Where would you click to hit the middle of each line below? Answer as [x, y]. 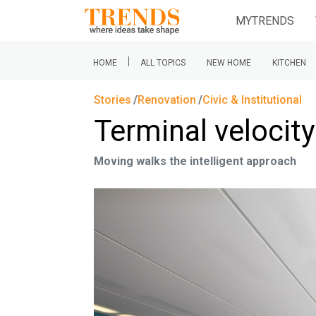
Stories [113, 100]
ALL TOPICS [163, 63]
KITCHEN [289, 63]
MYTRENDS [265, 20]
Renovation [167, 100]
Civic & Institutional [253, 100]
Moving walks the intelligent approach [195, 161]
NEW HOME [229, 63]
